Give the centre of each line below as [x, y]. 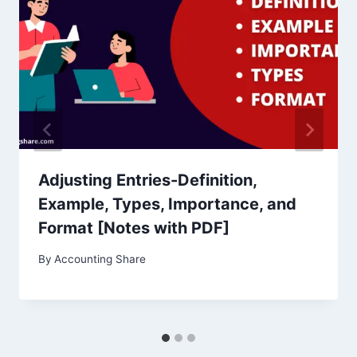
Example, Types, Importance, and [167, 204]
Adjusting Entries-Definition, [147, 180]
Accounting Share [100, 259]
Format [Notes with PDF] [134, 228]
